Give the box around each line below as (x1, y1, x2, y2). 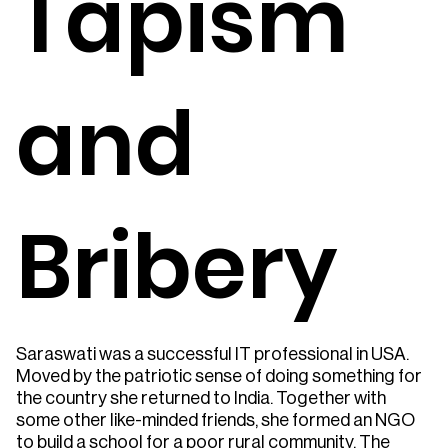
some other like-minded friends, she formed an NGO (16, 411, 415, 429)
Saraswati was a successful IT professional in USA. (16, 345, 409, 363)
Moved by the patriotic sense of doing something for (16, 367, 422, 385)
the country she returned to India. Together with (16, 389, 386, 407)
